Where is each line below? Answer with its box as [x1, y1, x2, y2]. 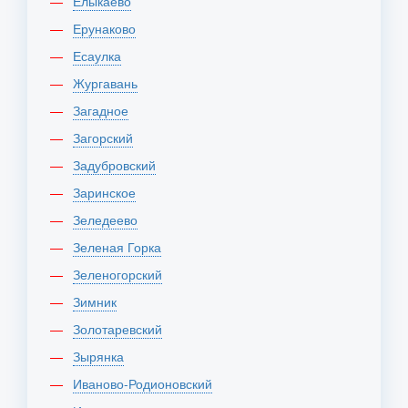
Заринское [80, 183, 136, 201]
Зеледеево [80, 210, 138, 229]
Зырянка [80, 347, 124, 365]
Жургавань [85, 74, 138, 92]
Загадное [80, 101, 128, 119]
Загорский [80, 128, 133, 147]
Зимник [80, 292, 117, 311]
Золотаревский [80, 320, 162, 338]
